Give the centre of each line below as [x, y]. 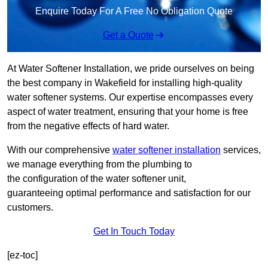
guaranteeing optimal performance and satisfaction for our [129, 193]
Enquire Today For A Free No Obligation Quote [134, 11]
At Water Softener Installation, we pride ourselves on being [131, 69]
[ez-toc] [22, 255]
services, [241, 150]
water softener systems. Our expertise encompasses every [130, 98]
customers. [30, 208]
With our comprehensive [60, 150]
